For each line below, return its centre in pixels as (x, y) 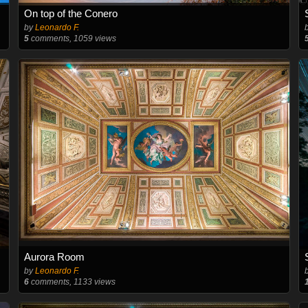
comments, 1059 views (72, 38)
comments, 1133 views (72, 282)
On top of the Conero (70, 13)
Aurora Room (54, 257)
